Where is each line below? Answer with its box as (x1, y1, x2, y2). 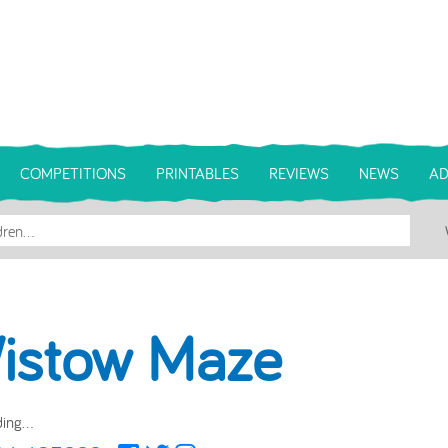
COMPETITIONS (20, 163, 126, 183)
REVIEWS (269, 163, 329, 183)
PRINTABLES (156, 163, 239, 183)
